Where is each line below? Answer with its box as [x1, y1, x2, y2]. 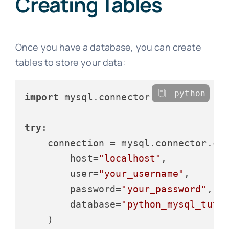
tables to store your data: [15, 56, 125, 68]
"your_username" [98, 168, 185, 179]
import [24, 91, 59, 102]
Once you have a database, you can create [15, 40, 201, 53]
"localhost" [98, 152, 162, 164]
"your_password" [121, 183, 207, 194]
